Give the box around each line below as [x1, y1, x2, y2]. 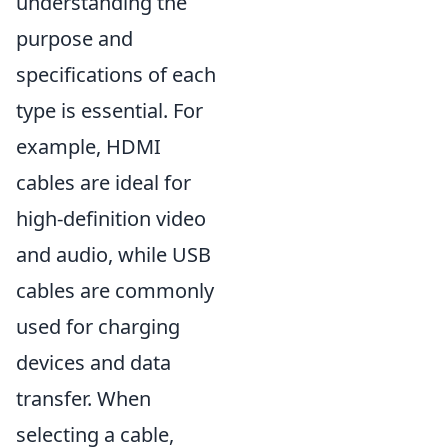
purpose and [16, 25, 133, 53]
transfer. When [16, 385, 151, 413]
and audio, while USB [16, 241, 211, 269]
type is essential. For [16, 97, 203, 125]
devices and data [16, 349, 171, 377]
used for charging [16, 313, 180, 341]
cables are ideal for [16, 169, 191, 197]
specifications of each [16, 61, 216, 89]
